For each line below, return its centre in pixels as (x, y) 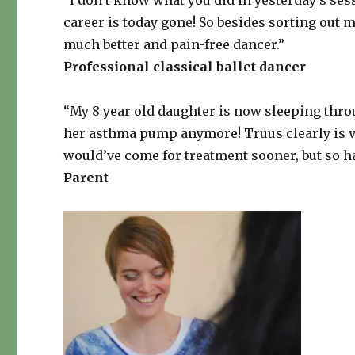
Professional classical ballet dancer (185, 67)
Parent (86, 178)
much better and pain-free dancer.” (174, 45)
